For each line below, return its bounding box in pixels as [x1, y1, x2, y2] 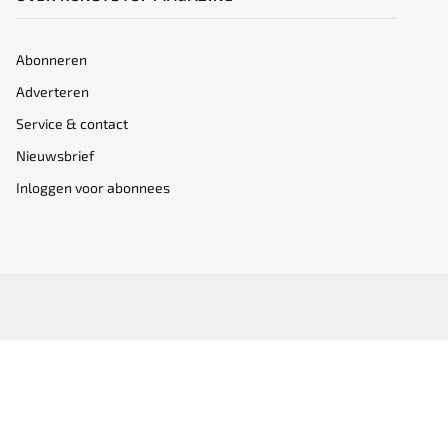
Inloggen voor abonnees [16, 179, 170, 197]
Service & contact [16, 115, 128, 133]
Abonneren [16, 51, 87, 69]
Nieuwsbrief [16, 147, 94, 165]
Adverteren [16, 83, 89, 101]
